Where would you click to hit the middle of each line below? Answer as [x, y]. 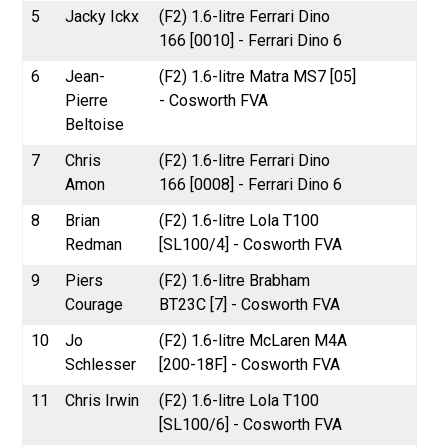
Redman [94, 244]
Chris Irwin [102, 400]
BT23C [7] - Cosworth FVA [250, 304]
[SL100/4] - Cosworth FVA [251, 244]
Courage [94, 304]
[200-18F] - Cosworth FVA [250, 364]
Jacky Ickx [102, 16]
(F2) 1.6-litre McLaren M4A [253, 340]
